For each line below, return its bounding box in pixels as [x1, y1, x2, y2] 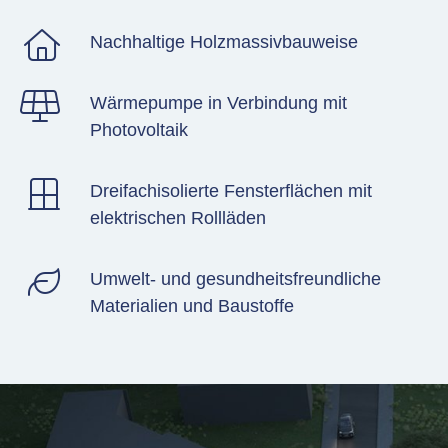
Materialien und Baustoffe [89, 296, 294, 317]
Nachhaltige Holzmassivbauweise [89, 32, 358, 53]
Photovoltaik [89, 120, 188, 141]
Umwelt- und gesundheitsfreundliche [89, 269, 381, 290]
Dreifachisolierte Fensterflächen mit [89, 181, 372, 202]
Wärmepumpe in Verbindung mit [89, 93, 347, 114]
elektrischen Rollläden [89, 208, 266, 229]
